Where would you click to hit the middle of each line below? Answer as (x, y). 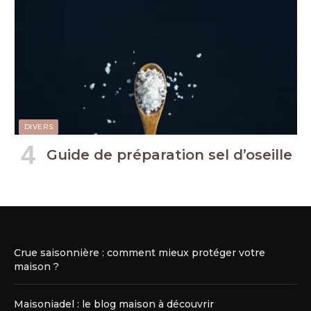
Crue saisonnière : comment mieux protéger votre (140, 252)
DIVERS (39, 126)
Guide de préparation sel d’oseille (169, 154)
